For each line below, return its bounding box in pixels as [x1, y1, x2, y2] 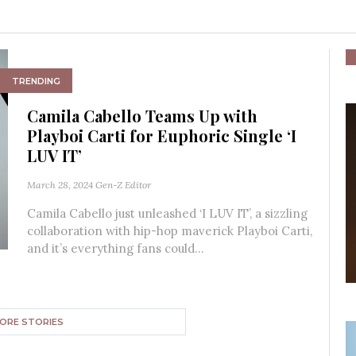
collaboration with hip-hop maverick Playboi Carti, [27, 223, 312, 238]
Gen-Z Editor [95, 179, 151, 191]
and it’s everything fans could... [27, 241, 204, 256]
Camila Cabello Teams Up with [27, 105, 257, 126]
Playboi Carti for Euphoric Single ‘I [27, 125, 296, 146]
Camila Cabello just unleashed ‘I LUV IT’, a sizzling [27, 206, 308, 221]
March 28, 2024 [27, 179, 93, 191]
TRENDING [12, 75, 60, 87]
